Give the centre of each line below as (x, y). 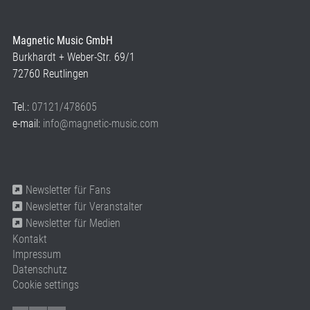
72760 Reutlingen (51, 74)
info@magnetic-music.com (101, 124)
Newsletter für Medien (73, 224)
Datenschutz (40, 270)
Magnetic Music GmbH (63, 41)
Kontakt (30, 239)
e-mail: (28, 124)
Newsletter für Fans (68, 190)
